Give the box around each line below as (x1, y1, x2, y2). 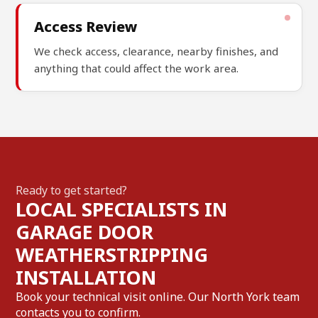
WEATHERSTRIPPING (16, 241, 209, 268)
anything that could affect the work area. (34, 60, 239, 75)
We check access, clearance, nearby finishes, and (34, 43, 279, 58)
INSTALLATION (16, 263, 157, 290)
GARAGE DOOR (16, 218, 154, 245)
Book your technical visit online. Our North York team (16, 288, 300, 305)
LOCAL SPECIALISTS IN (16, 195, 228, 222)
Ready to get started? (16, 182, 128, 198)
